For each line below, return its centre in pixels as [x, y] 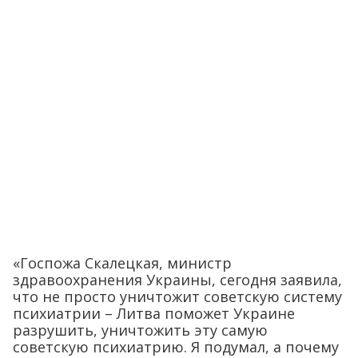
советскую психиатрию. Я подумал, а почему [176, 346]
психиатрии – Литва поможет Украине [154, 313]
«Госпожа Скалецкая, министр [122, 263]
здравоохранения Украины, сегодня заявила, [177, 279]
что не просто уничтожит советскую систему [177, 296]
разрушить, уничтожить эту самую [140, 330]
